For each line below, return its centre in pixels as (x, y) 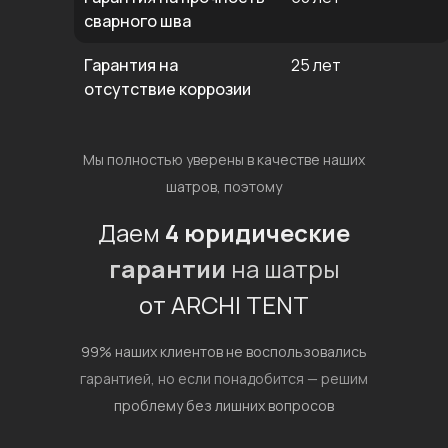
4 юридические (257, 232)
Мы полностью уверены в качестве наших (224, 159)
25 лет (316, 65)
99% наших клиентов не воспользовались (224, 351)
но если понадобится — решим (263, 378)
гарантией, (119, 378)
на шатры (282, 268)
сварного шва (137, 21)
